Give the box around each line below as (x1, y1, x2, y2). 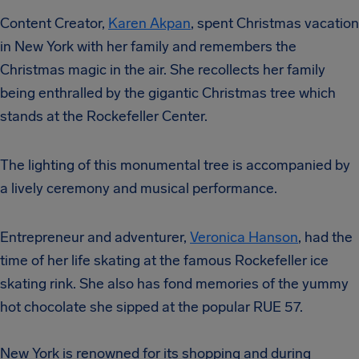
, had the (298, 228, 353, 246)
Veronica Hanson (190, 228, 298, 246)
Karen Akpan (108, 14, 191, 32)
